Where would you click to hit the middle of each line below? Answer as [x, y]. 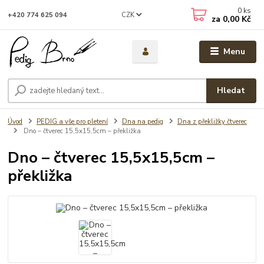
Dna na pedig [142, 122]
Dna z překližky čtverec [212, 122]
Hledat [231, 91]
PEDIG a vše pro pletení [72, 122]
